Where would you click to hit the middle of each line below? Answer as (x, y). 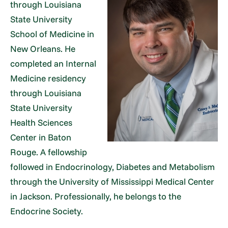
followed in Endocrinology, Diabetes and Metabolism (113, 166)
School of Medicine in (52, 34)
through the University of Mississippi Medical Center (112, 181)
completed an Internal (53, 63)
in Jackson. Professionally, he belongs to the (96, 196)
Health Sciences (41, 122)
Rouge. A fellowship (49, 152)
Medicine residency (48, 78)
